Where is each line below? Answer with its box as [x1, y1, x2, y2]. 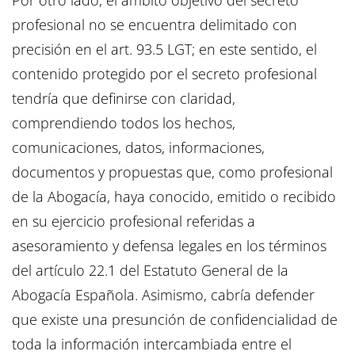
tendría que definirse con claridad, [12, 89, 235, 109]
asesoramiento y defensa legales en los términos [12, 236, 326, 256]
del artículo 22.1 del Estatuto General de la [12, 261, 288, 281]
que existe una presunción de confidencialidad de [12, 310, 338, 330]
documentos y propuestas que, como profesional [12, 162, 333, 182]
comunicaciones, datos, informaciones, [12, 138, 265, 158]
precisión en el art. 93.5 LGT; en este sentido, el [12, 40, 317, 59]
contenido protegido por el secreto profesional [12, 64, 317, 84]
